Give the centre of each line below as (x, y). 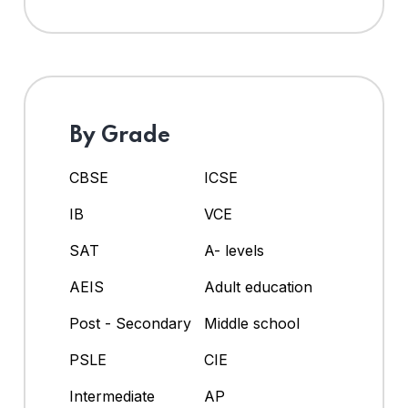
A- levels (234, 251)
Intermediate (112, 397)
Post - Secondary (130, 324)
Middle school (252, 324)
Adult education (258, 287)
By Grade (120, 137)
